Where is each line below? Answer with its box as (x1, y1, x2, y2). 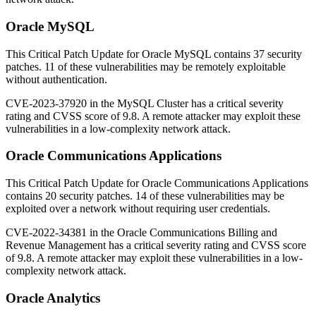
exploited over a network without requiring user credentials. (6, 202, 270, 215)
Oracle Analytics (6, 290, 100, 305)
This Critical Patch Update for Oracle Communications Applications (6, 177, 308, 190)
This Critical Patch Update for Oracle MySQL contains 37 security (6, 47, 302, 60)
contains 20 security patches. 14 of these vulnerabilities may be (6, 190, 284, 202)
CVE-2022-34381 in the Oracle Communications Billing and (6, 226, 277, 239)
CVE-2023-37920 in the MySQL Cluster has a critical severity (6, 97, 284, 109)
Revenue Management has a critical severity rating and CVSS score (6, 239, 306, 252)
